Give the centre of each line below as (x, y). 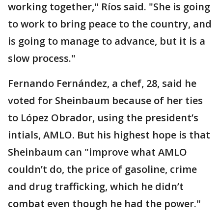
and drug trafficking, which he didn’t (96, 186)
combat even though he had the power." (104, 204)
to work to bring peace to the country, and (110, 24)
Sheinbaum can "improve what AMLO (97, 152)
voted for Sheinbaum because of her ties (105, 100)
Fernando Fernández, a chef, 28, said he (102, 83)
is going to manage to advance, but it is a (107, 41)
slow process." (42, 58)
